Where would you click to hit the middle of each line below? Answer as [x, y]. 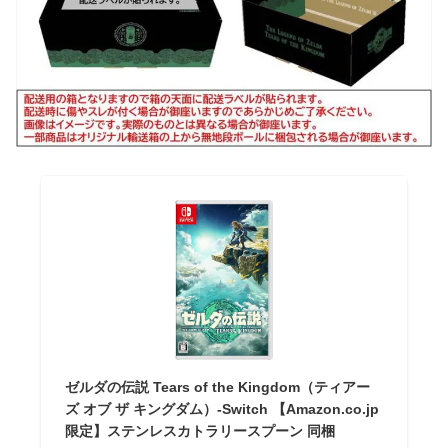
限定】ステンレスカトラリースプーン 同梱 [199, 430]
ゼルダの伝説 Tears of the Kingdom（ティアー [217, 386]
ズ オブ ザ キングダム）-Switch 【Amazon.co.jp [221, 408]
